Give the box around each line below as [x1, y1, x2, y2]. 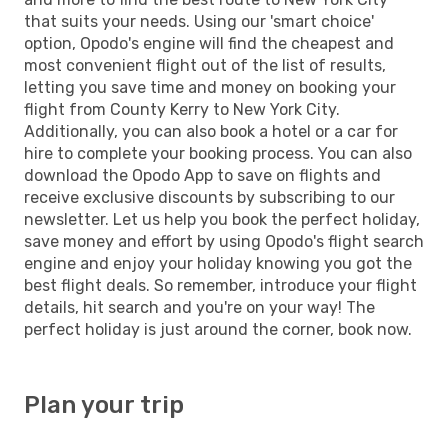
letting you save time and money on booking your [24, 77, 396, 97]
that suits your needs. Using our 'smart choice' [24, 11, 374, 31]
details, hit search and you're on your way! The [24, 297, 375, 317]
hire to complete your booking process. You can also [24, 143, 412, 163]
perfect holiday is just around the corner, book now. [24, 319, 412, 339]
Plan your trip [24, 390, 184, 419]
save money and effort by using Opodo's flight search [24, 231, 424, 251]
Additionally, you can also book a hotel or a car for [24, 121, 398, 141]
